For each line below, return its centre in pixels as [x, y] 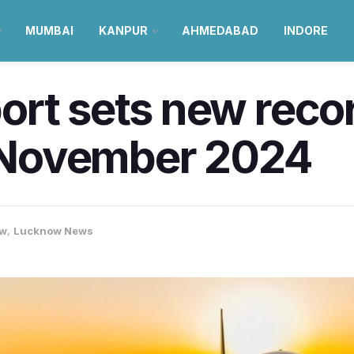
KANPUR [123, 30]
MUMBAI [49, 30]
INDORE [305, 30]
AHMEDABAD [220, 30]
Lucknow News [53, 231]
